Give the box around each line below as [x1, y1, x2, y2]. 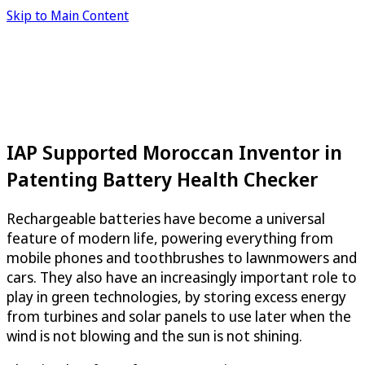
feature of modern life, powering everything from [7, 227, 333, 248]
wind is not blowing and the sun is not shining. [7, 325, 302, 345]
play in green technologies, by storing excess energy [7, 286, 346, 306]
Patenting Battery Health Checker [7, 165, 318, 192]
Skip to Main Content [7, 7, 129, 24]
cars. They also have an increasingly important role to [7, 266, 357, 287]
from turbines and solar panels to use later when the [7, 306, 351, 326]
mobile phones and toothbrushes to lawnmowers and [7, 247, 357, 267]
